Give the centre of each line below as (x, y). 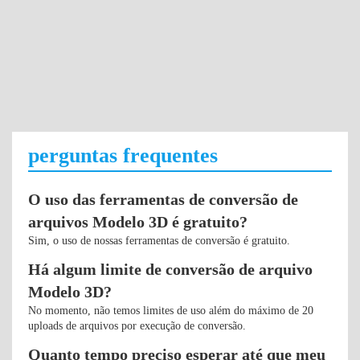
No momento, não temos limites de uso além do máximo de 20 (171, 311)
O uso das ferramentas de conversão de (163, 199)
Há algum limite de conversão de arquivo (170, 269)
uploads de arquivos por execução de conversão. (137, 326)
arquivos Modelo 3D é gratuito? (138, 222)
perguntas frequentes (123, 155)
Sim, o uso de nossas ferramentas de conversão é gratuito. (159, 241)
